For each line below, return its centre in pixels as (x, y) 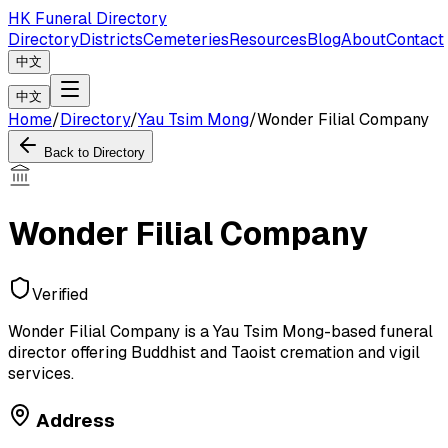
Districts (111, 39)
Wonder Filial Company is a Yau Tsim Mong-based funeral (220, 331)
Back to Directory (94, 152)
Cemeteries (186, 39)
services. (41, 373)
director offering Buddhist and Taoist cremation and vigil (214, 352)
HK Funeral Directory (87, 18)
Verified (60, 294)
